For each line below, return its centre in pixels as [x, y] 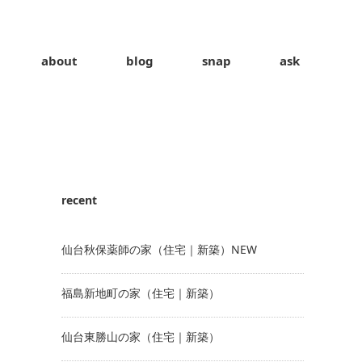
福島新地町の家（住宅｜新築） [141, 293]
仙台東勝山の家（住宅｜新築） [141, 337]
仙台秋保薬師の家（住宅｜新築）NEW [159, 249]
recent [79, 200]
